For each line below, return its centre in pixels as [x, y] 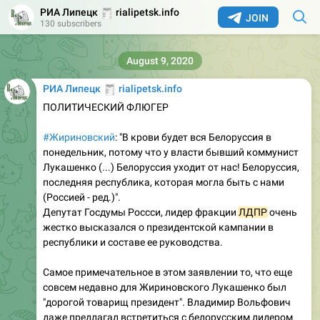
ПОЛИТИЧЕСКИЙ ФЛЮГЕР [106, 107]
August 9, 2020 [160, 61]
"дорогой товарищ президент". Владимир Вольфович [167, 302]
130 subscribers [71, 24]
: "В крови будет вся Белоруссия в [193, 137]
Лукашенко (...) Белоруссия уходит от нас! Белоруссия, [171, 167]
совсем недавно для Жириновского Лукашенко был [165, 287]
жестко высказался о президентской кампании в [158, 227]
